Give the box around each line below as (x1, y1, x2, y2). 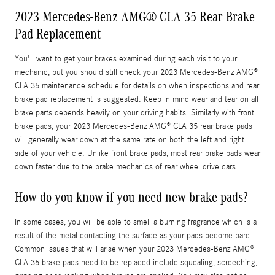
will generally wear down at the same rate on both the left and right (15, 134, 244, 145)
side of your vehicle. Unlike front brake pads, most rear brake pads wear (15, 148, 260, 158)
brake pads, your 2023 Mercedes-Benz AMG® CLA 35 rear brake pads (15, 121, 252, 131)
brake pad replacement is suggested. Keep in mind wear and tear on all (15, 94, 258, 104)
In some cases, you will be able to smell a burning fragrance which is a (15, 217, 257, 227)
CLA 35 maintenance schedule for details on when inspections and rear (15, 80, 259, 91)
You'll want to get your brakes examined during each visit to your (15, 53, 237, 64)
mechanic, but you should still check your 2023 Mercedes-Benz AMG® (15, 67, 258, 77)
